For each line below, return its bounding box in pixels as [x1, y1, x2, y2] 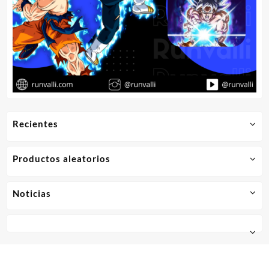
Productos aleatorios [13, 153, 110, 165]
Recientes [13, 118, 58, 129]
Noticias [13, 187, 51, 199]
